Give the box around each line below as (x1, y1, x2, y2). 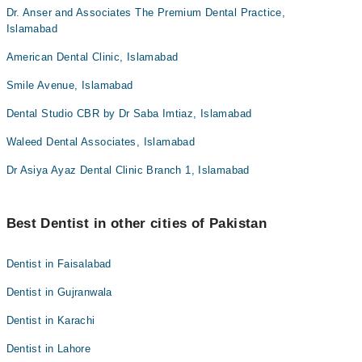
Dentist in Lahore (6, 343, 91, 355)
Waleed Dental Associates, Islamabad (6, 136, 196, 148)
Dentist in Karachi (6, 314, 95, 326)
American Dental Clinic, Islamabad (6, 51, 179, 63)
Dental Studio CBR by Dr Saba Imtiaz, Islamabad (6, 107, 252, 120)
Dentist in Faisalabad (6, 258, 112, 270)
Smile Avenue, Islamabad (6, 79, 133, 91)
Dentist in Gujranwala (6, 286, 112, 298)
